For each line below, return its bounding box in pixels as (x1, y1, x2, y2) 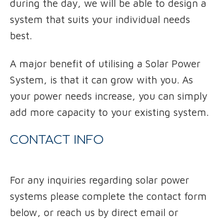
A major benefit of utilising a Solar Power (10, 57, 200, 69)
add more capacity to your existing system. (10, 106, 209, 118)
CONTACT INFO (10, 133, 104, 147)
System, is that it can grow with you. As (10, 73, 193, 85)
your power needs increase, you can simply (10, 89, 207, 102)
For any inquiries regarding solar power (10, 173, 189, 186)
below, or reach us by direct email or (10, 206, 178, 218)
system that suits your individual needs (10, 13, 190, 25)
